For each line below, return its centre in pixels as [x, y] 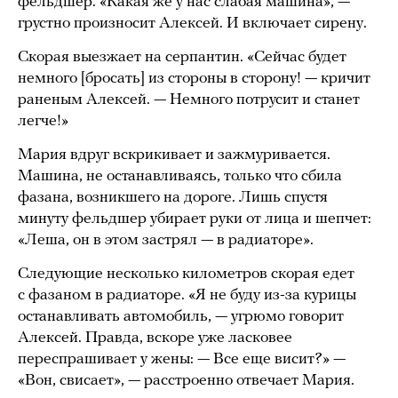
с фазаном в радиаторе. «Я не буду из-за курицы [187, 295]
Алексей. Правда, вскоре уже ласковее [155, 338]
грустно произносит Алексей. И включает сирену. [192, 23]
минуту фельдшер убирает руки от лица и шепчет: [195, 219]
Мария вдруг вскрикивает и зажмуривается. [174, 155]
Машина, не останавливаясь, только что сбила [180, 176]
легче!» [43, 121]
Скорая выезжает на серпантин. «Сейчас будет [182, 57]
